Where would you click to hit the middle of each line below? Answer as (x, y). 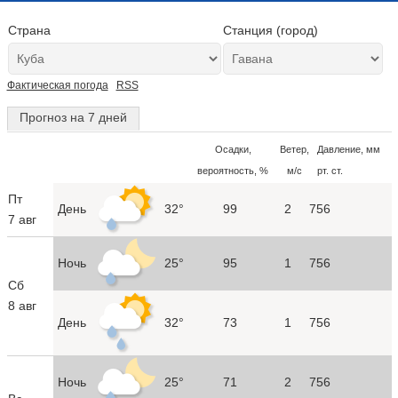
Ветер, (295, 149)
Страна (29, 30)
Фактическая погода (57, 85)
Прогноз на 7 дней (73, 117)
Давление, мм (348, 149)
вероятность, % (233, 170)
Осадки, (233, 149)
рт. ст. (330, 170)
